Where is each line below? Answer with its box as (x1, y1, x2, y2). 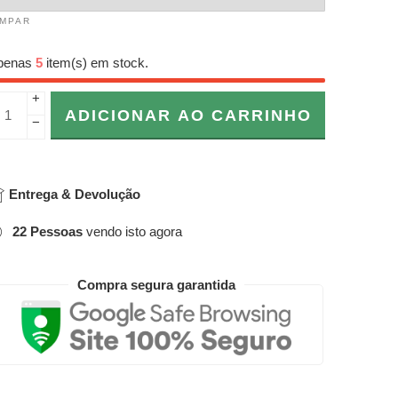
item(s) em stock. (43, 55, 148, 70)
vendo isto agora (83, 223, 182, 239)
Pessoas (30, 223, 83, 239)
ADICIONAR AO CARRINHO (64, 106, 312, 124)
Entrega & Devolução (5, 186, 140, 202)
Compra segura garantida (77, 276, 235, 292)
